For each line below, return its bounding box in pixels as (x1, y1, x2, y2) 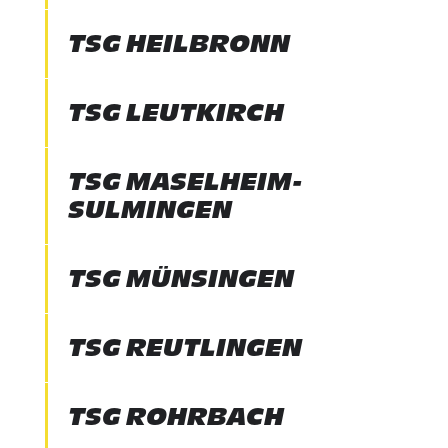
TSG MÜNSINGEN (67, 264, 294, 293)
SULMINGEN (67, 195, 232, 224)
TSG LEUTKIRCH (67, 98, 284, 127)
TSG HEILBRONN (67, 29, 290, 58)
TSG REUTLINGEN (67, 333, 302, 362)
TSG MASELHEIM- (67, 167, 303, 196)
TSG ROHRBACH (67, 402, 284, 431)
